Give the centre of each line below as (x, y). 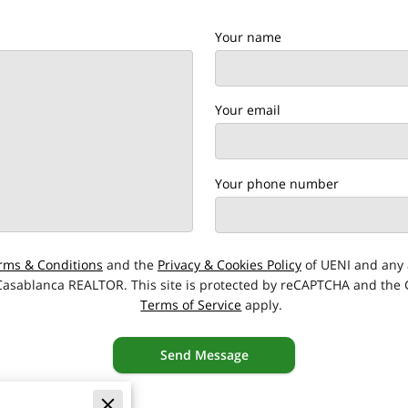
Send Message (204, 355)
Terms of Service (191, 304)
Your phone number (277, 183)
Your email (248, 110)
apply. (262, 304)
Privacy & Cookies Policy (229, 264)
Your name (248, 37)
